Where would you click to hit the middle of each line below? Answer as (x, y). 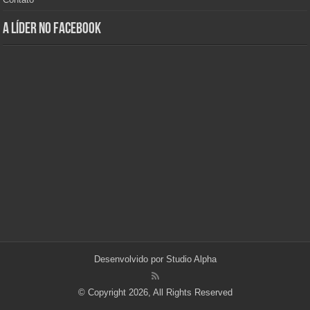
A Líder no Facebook (52, 30)
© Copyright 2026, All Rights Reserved (155, 293)
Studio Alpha (191, 259)
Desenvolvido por (130, 259)
